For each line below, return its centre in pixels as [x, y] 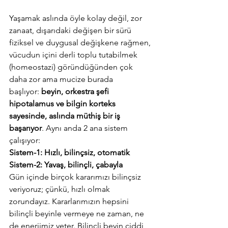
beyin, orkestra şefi [76, 91]
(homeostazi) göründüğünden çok [72, 67]
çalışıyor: [25, 140]
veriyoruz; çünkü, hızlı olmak [61, 189]
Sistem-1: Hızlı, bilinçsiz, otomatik [69, 152]
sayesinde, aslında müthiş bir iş [66, 116]
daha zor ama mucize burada [62, 79]
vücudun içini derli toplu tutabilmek [74, 54]
